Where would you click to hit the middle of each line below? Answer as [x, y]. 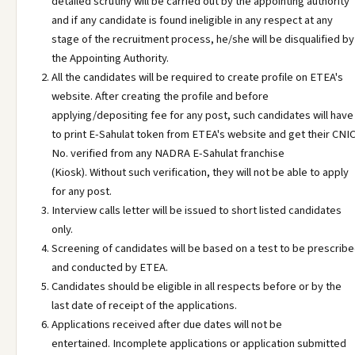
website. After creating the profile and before [160, 96]
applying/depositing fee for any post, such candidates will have [202, 115]
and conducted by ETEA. [110, 267]
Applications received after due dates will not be [167, 324]
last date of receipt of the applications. [144, 305]
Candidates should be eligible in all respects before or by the [197, 286]
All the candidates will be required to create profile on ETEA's [197, 77]
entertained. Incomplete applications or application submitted [199, 344]
